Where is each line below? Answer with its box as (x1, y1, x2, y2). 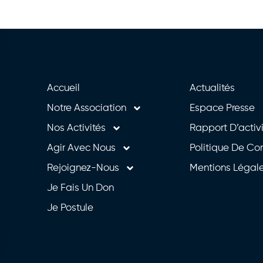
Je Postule (46, 203, 93, 213)
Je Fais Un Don (46, 183, 114, 193)
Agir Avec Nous (46, 143, 116, 153)
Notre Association (46, 103, 126, 113)
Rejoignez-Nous (46, 163, 119, 173)
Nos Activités (46, 123, 106, 133)
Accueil (46, 83, 80, 93)
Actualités (189, 83, 235, 93)
